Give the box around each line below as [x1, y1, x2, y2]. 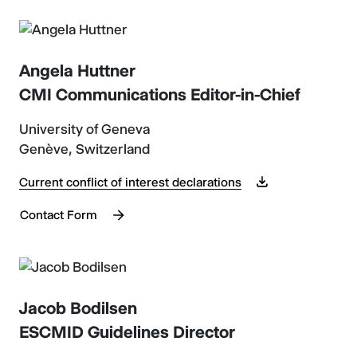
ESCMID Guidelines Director [19, 322, 235, 342]
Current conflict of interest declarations [19, 174, 241, 190]
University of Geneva [19, 120, 150, 137]
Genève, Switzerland [19, 140, 150, 157]
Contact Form [20, 207, 97, 222]
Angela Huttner [19, 60, 135, 80]
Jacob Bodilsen [19, 298, 137, 318]
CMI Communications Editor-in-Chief [19, 84, 300, 104]
